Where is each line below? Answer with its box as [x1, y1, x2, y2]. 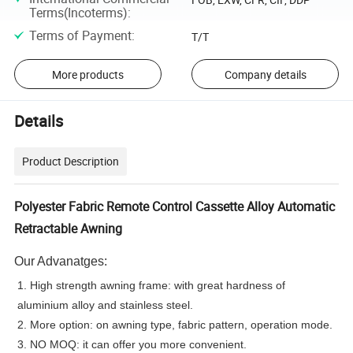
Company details [224, 66, 307, 82]
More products [51, 66, 124, 82]
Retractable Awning [14, 219, 123, 237]
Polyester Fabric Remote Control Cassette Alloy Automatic [14, 197, 336, 215]
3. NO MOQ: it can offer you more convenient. [17, 337, 247, 351]
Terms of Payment [28, 26, 132, 44]
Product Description [22, 153, 120, 169]
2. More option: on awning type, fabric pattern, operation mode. [17, 318, 333, 331]
